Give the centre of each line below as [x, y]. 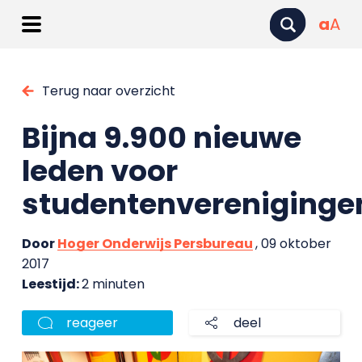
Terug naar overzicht [108, 91]
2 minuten [113, 284]
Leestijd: [51, 284]
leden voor [99, 171]
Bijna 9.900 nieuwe [161, 138]
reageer [92, 323]
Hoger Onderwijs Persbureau [155, 244]
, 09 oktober [293, 244]
